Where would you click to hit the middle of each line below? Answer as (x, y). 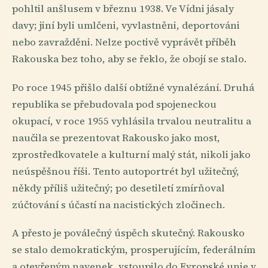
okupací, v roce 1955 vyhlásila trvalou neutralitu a (132, 121)
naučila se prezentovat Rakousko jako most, (116, 138)
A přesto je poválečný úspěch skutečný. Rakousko (128, 233)
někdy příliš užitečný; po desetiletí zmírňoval (118, 188)
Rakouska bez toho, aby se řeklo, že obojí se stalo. (129, 59)
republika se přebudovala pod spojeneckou (114, 104)
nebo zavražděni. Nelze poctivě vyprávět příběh (124, 42)
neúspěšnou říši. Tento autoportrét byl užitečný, (126, 171)
